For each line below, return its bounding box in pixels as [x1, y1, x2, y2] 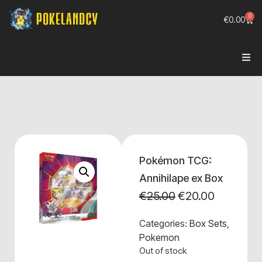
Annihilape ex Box [139, 172, 223, 184]
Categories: [139, 218, 189, 229]
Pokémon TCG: [139, 154, 212, 167]
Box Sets [189, 218, 227, 229]
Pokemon [139, 232, 180, 243]
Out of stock [139, 246, 187, 256]
